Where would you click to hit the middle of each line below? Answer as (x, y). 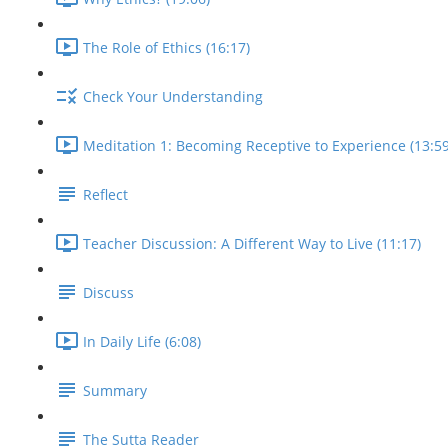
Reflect (105, 195)
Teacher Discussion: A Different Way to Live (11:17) (252, 244)
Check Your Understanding (173, 97)
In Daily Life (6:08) (142, 342)
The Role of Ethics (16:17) (166, 48)
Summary (115, 391)
